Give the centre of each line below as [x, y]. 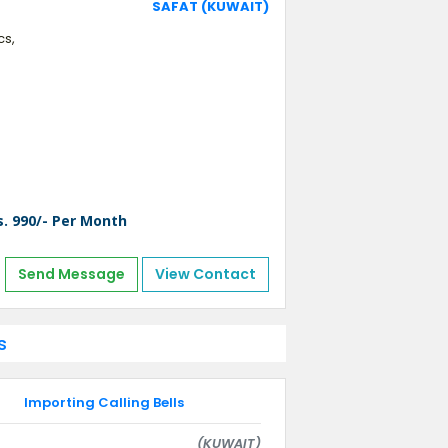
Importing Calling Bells [104, 402]
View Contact [205, 274]
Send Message [71, 274]
